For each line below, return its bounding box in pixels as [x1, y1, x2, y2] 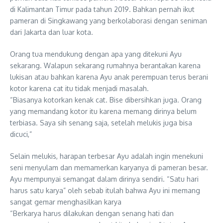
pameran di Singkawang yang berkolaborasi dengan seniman [10, 16, 207, 25]
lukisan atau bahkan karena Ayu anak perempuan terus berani [10, 73, 208, 81]
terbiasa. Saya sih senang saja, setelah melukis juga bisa [10, 118, 192, 127]
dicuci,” [10, 130, 32, 138]
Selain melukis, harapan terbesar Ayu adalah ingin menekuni [10, 152, 203, 160]
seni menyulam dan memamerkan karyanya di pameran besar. [10, 163, 208, 172]
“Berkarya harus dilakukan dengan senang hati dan [10, 209, 174, 218]
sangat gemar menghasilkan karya [10, 198, 121, 206]
